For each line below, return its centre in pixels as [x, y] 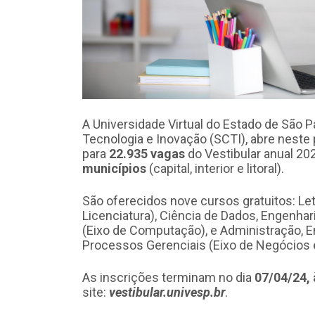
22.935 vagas [147, 153]
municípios [114, 168]
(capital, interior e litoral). [215, 168]
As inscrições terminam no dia [168, 277]
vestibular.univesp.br [167, 292]
